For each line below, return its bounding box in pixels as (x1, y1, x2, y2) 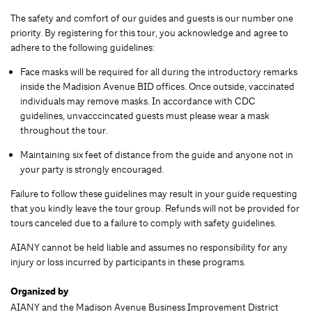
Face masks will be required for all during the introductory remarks (20, 65, 297, 78)
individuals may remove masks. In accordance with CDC (20, 94, 256, 107)
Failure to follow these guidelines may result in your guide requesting (10, 187, 297, 200)
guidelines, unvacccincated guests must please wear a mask (20, 109, 270, 122)
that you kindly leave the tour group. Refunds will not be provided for (10, 201, 299, 214)
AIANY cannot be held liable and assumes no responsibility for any (10, 240, 288, 253)
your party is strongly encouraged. (20, 162, 164, 175)
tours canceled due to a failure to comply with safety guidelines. (10, 216, 279, 229)
